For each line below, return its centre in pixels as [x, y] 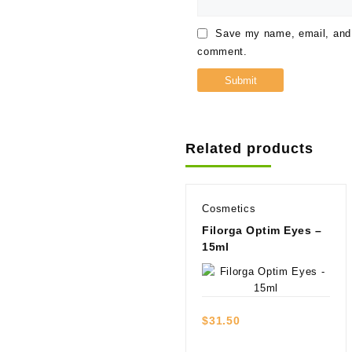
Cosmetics [229, 209]
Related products [250, 148]
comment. [222, 51]
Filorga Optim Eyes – [262, 230]
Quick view [266, 288]
